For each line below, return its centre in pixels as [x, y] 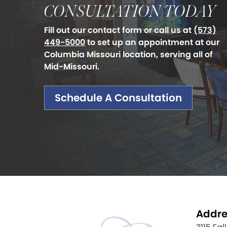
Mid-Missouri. [72, 67]
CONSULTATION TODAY [130, 12]
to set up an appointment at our [152, 42]
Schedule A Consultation [118, 98]
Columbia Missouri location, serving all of [128, 54]
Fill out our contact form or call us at [119, 30]
